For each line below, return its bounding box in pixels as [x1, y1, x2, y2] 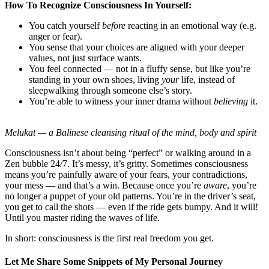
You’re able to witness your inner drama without [29, 96, 214, 107]
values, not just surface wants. [29, 53, 142, 64]
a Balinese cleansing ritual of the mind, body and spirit [46, 127, 256, 138]
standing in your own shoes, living [29, 74, 162, 85]
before [102, 20, 125, 31]
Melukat [5, 127, 38, 138]
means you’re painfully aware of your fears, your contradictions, [5, 169, 247, 180]
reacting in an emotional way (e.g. [125, 20, 256, 31]
